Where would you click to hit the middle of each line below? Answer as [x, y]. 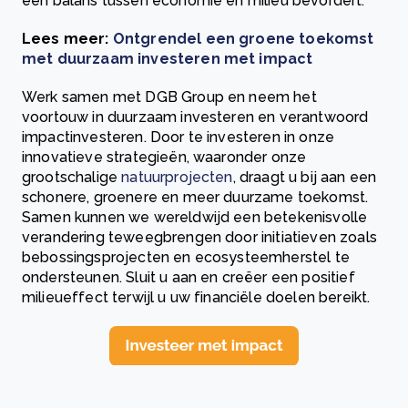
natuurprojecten [177, 177]
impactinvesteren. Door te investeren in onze [178, 137]
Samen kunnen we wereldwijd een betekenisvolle [195, 217]
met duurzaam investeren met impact [168, 58]
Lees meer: [67, 38]
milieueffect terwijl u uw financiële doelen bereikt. [196, 297]
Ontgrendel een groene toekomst [243, 38]
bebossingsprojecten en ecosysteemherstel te [186, 257]
